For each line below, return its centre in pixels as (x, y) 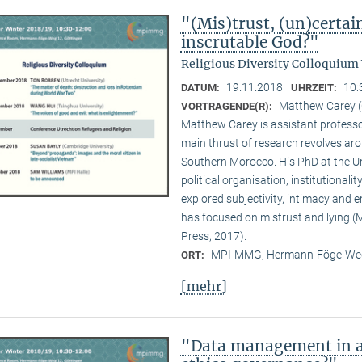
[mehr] (204, 286)
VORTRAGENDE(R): (227, 106)
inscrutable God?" (250, 42)
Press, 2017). (213, 236)
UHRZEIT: (315, 87)
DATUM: (201, 87)
